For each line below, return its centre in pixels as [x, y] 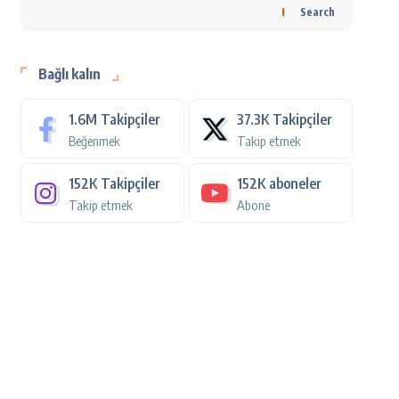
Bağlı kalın [69, 74]
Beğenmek [94, 141]
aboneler [295, 183]
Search [317, 12]
